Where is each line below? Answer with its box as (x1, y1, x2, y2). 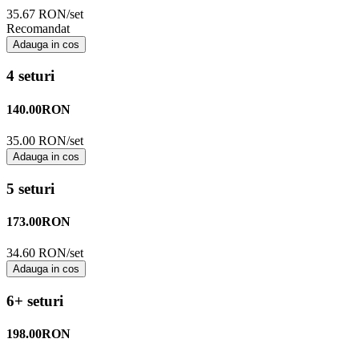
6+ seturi (6, 292, 63, 309)
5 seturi (6, 179, 54, 197)
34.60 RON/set (6, 246, 83, 260)
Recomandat (6, 21, 70, 35)
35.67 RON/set (6, 6, 83, 21)
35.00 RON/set (6, 133, 83, 147)
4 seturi (6, 67, 54, 85)
